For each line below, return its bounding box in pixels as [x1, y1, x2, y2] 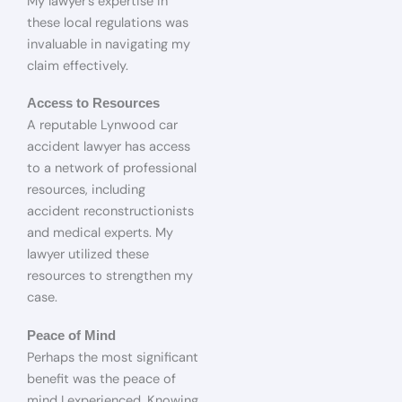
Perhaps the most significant [27, 348, 198, 366]
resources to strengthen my [27, 267, 193, 285]
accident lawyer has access [27, 138, 190, 156]
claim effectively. [27, 57, 128, 74]
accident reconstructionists [27, 203, 194, 221]
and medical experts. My [27, 224, 173, 242]
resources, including [27, 181, 145, 199]
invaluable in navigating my [27, 35, 190, 53]
